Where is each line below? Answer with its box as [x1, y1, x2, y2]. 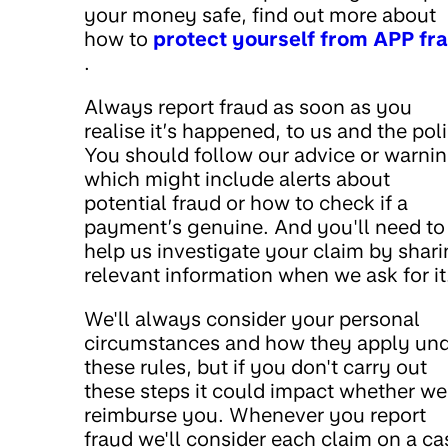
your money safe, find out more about [84, 3, 436, 27]
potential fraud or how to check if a [84, 191, 408, 215]
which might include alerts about [84, 167, 390, 191]
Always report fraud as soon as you [84, 95, 412, 119]
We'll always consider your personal [84, 307, 420, 331]
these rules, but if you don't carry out [84, 355, 427, 379]
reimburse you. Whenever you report [84, 403, 426, 427]
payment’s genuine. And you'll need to [84, 215, 445, 239]
